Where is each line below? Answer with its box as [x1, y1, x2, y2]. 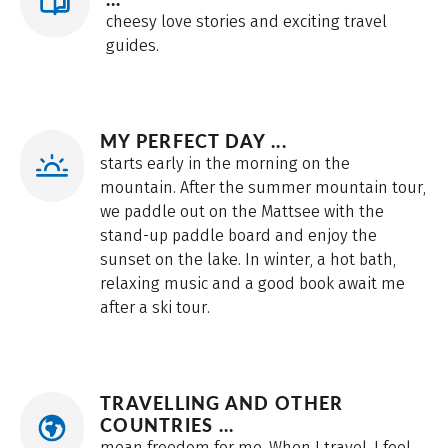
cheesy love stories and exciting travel [105, 12, 387, 32]
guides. [105, 36, 159, 56]
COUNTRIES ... [100, 414, 235, 437]
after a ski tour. [100, 298, 210, 318]
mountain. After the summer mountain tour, [100, 178, 426, 198]
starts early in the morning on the [100, 154, 350, 174]
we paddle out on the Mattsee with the [100, 202, 384, 222]
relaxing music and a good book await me [100, 274, 405, 294]
